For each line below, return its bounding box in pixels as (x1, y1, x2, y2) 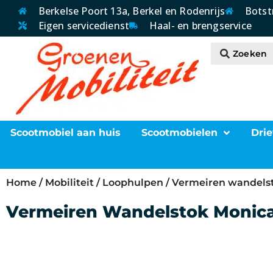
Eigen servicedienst (38, 19, 130, 32)
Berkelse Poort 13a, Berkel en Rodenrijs (38, 4, 225, 18)
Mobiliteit (45, 177, 94, 188)
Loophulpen (102, 177, 163, 188)
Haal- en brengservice (149, 19, 252, 32)
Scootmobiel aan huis (10, 127, 121, 138)
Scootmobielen (141, 127, 218, 138)
